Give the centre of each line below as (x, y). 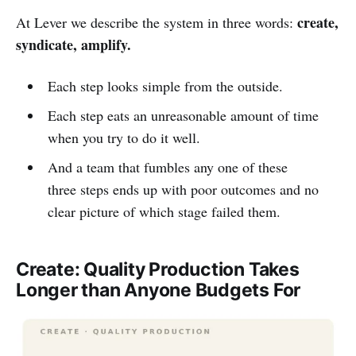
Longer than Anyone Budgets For (159, 290)
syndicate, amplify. (74, 45)
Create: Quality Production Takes (158, 270)
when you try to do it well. (124, 138)
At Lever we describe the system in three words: (157, 23)
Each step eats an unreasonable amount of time (183, 116)
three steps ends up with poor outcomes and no (183, 190)
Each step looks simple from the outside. (165, 86)
